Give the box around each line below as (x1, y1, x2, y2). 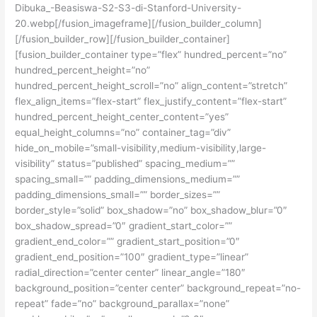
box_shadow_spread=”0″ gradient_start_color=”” (15, 219, 233, 231)
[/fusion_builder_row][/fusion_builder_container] (15, 33, 231, 45)
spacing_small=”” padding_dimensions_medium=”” (15, 173, 241, 185)
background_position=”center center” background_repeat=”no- (15, 282, 301, 294)
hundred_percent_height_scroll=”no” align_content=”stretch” (15, 79, 288, 91)
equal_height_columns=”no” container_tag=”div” (15, 126, 231, 138)
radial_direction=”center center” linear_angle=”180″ (15, 266, 246, 278)
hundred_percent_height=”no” (15, 64, 151, 76)
